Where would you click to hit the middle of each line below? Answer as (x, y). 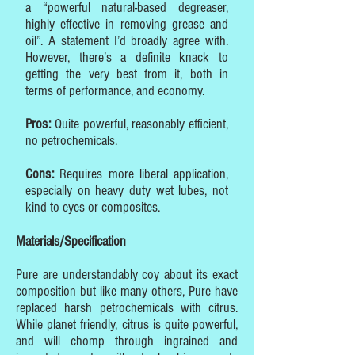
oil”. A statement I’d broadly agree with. (127, 41)
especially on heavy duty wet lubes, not (127, 191)
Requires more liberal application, (141, 174)
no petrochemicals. (71, 141)
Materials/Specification (71, 241)
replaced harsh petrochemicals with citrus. (127, 308)
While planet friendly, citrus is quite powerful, (127, 324)
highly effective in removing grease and (127, 24)
